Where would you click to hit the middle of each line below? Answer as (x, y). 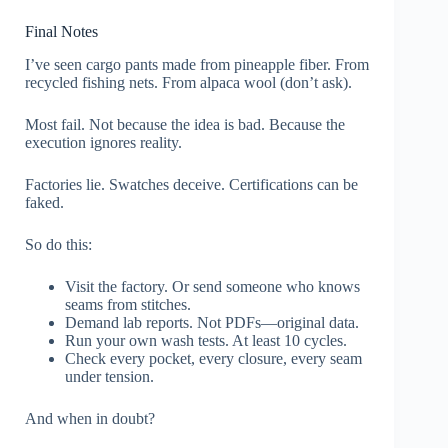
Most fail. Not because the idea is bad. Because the (185, 124)
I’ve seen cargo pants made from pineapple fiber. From (197, 64)
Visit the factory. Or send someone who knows (212, 286)
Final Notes (61, 32)
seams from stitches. (128, 304)
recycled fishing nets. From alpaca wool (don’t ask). (188, 82)
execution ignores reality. (103, 142)
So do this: (58, 244)
